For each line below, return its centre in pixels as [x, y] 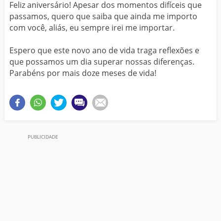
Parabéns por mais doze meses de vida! [83, 73]
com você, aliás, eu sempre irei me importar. [92, 27]
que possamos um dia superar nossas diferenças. [102, 61]
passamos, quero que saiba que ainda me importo [103, 16]
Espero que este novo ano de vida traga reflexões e [104, 50]
